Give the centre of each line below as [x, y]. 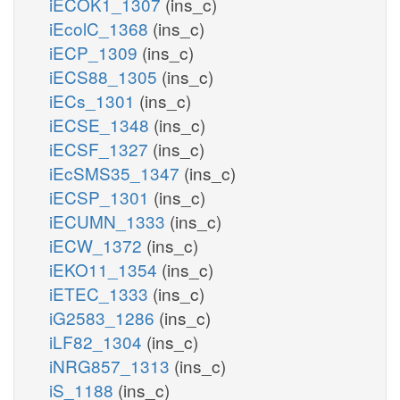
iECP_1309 [96, 52]
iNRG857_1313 [112, 365]
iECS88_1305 [105, 76]
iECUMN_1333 [109, 221]
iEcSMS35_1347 [117, 172]
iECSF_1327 [101, 148]
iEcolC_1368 [101, 28]
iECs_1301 [94, 100]
